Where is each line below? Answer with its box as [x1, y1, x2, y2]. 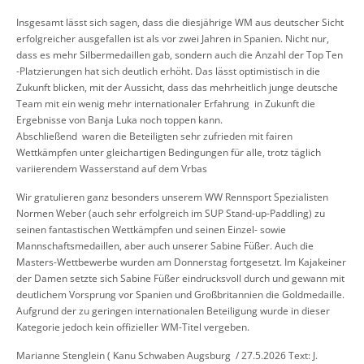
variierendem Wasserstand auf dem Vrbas [16, 162, 207, 176]
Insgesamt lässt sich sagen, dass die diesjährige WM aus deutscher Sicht [16, 15, 344, 30]
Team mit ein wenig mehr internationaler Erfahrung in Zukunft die [16, 97, 315, 111]
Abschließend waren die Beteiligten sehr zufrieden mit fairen [16, 129, 292, 144]
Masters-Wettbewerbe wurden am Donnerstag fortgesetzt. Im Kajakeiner [16, 255, 346, 270]
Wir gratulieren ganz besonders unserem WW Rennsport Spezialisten [16, 190, 328, 205]
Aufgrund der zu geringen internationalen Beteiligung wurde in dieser [16, 304, 330, 318]
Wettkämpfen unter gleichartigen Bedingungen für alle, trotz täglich [16, 145, 321, 160]
